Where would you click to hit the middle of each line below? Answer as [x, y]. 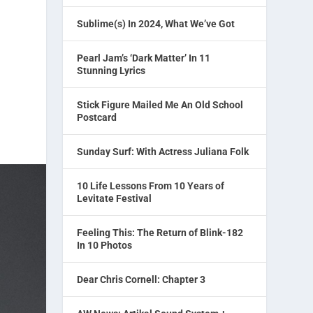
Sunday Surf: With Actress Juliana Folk [163, 152]
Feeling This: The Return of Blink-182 [160, 233]
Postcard [97, 117]
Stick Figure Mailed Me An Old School [160, 105]
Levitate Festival [115, 198]
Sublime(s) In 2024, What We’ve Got [156, 24]
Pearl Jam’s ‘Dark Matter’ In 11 [144, 58]
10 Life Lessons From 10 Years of [151, 186]
